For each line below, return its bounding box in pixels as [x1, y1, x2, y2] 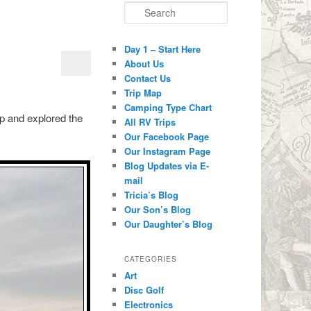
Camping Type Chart [124, 101, 212, 115]
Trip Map [124, 86, 162, 100]
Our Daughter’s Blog [124, 217, 213, 231]
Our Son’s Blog [124, 203, 192, 217]
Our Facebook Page [124, 130, 210, 144]
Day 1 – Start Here [124, 42, 201, 56]
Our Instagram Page [124, 144, 211, 158]
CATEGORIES [124, 253, 178, 264]
